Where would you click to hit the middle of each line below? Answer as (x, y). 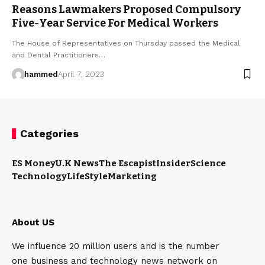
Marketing (132, 176)
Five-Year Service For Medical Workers (115, 23)
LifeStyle (87, 176)
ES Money (34, 163)
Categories (49, 133)
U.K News (77, 163)
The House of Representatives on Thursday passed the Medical (126, 43)
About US (33, 222)
